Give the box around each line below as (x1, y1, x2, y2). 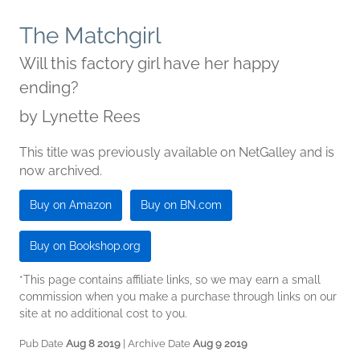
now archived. (19, 163, 102, 178)
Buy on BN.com (141, 198, 222, 211)
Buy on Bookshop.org (30, 239, 141, 252)
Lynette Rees (42, 107, 141, 126)
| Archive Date (121, 337, 193, 350)
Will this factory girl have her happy (19, 54, 279, 73)
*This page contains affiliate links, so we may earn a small (19, 273, 321, 286)
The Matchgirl (19, 22, 162, 49)
